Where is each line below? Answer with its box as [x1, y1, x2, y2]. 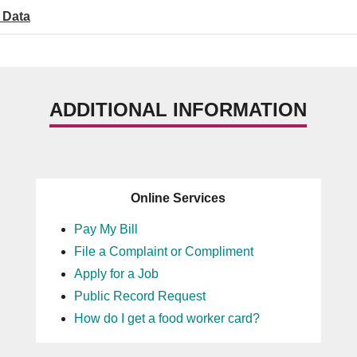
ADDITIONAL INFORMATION [49, 99, 308, 120]
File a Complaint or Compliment [73, 245, 253, 258]
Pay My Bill [73, 222, 138, 236]
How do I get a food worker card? [73, 312, 260, 325]
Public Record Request [73, 289, 206, 303]
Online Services [131, 191, 226, 205]
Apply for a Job [73, 267, 159, 280]
